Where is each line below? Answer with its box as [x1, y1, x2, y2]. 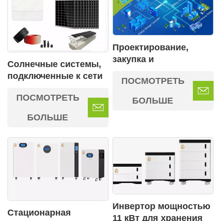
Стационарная [7, 208, 71, 218]
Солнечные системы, [7, 59, 101, 70]
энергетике [112, 77, 161, 88]
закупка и [112, 54, 154, 64]
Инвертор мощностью [112, 201, 210, 212]
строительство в [112, 66, 186, 76]
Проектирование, [112, 42, 188, 52]
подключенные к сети [7, 71, 103, 81]
